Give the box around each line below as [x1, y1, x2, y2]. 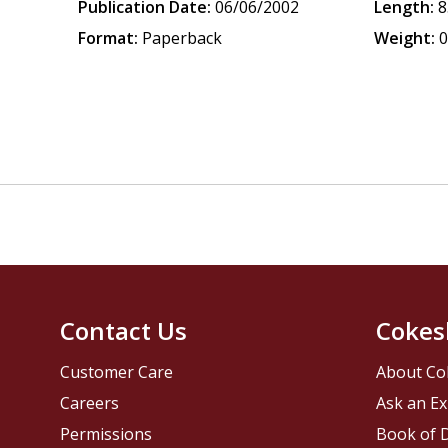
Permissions [60, 423, 153, 446]
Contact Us [60, 314, 188, 348]
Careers [60, 392, 120, 415]
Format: [78, 27, 139, 49]
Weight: [374, 27, 436, 49]
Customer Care [60, 361, 174, 384]
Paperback [142, 27, 223, 49]
